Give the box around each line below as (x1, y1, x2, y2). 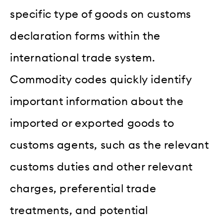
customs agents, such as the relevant (10, 140, 209, 151)
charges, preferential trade (10, 183, 157, 195)
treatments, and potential (10, 205, 149, 217)
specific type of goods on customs (10, 9, 191, 20)
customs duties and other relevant (10, 162, 193, 173)
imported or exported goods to (10, 118, 174, 129)
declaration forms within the (10, 31, 161, 42)
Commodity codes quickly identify (10, 74, 192, 86)
